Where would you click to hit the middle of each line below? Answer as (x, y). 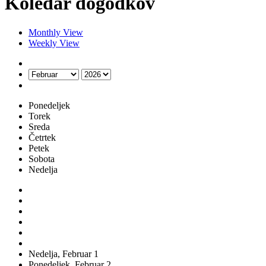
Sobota (42, 159)
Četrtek (42, 137)
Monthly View (56, 32)
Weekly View (54, 43)
